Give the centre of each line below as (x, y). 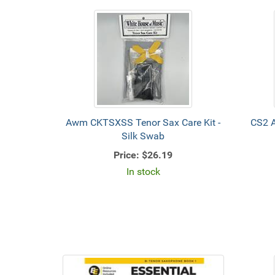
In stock (143, 172)
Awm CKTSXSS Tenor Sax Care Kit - (143, 122)
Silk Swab (143, 136)
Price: (127, 155)
